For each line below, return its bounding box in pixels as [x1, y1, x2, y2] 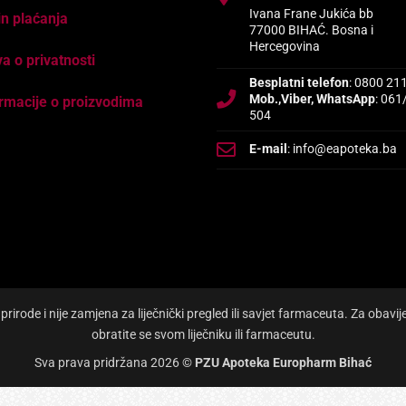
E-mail [249, 140, 288, 157]
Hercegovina [249, 38, 321, 54]
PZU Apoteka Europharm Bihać [195, 354, 372, 371]
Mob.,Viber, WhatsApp [249, 91, 376, 107]
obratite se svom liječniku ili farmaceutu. [91, 327, 315, 343]
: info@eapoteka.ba [287, 140, 398, 157]
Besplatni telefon [249, 74, 350, 91]
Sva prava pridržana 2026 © [34, 354, 195, 371]
